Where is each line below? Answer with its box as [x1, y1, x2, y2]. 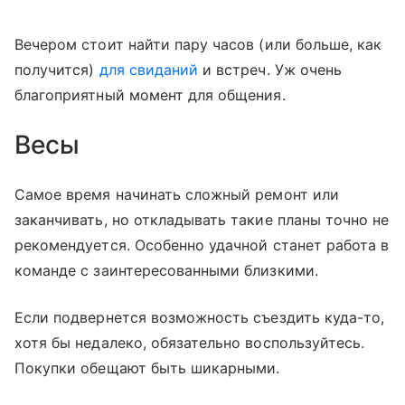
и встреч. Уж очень [198, 61, 343, 80]
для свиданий [99, 61, 199, 80]
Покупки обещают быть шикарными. [14, 359, 280, 378]
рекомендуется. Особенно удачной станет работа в [14, 236, 390, 255]
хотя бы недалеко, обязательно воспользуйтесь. [14, 334, 365, 353]
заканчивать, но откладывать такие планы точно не [14, 211, 390, 230]
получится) [14, 61, 99, 80]
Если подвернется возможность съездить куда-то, [14, 308, 385, 327]
